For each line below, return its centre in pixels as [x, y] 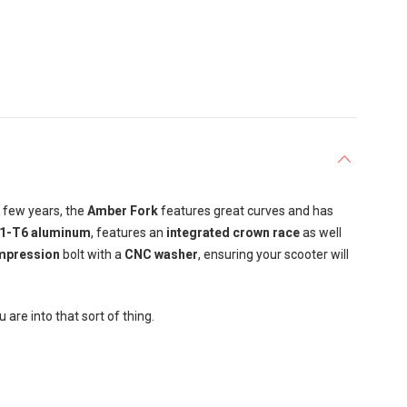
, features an [128, 232]
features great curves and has [245, 210]
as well [320, 232]
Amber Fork [122, 210]
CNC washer [161, 254]
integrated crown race [233, 232]
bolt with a [92, 254]
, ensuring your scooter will [273, 254]
